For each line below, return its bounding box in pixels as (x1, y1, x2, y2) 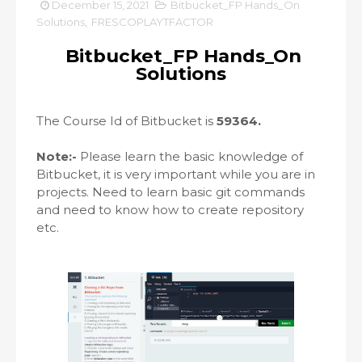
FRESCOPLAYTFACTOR (91, 15, 213, 28)
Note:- (36, 149, 80, 164)
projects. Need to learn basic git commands (36, 184, 305, 200)
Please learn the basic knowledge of (80, 149, 303, 164)
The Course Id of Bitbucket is (36, 113, 217, 128)
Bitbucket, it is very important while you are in (36, 166, 315, 182)
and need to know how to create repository (36, 202, 304, 217)
